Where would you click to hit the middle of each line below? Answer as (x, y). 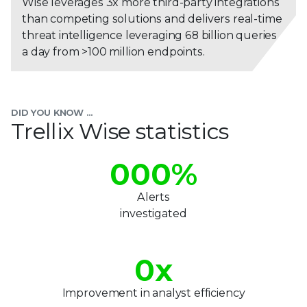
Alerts (153, 197)
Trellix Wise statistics (120, 131)
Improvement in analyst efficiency (153, 293)
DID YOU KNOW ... (52, 112)
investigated (153, 213)
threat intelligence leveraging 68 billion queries (150, 35)
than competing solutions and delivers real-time (152, 19)
